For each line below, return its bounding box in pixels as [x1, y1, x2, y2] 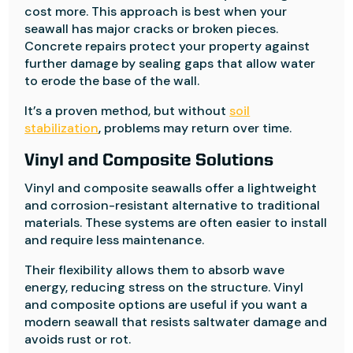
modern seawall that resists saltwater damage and [24, 314, 328, 330]
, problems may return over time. [98, 120, 292, 136]
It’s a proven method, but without [24, 102, 230, 119]
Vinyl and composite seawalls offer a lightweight [24, 180, 318, 196]
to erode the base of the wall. [24, 72, 200, 89]
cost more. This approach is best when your [24, 3, 288, 20]
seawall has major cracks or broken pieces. [24, 20, 279, 37]
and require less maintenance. [24, 232, 205, 248]
